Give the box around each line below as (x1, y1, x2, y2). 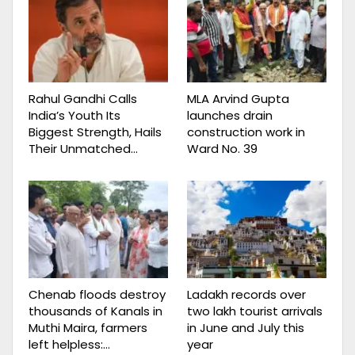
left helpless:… (29, 335, 110, 353)
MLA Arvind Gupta (187, 90, 289, 107)
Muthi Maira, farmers (29, 319, 147, 336)
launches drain (187, 106, 273, 124)
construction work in (187, 123, 305, 140)
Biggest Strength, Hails (29, 123, 162, 140)
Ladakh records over (187, 285, 306, 303)
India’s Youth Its (29, 106, 120, 124)
